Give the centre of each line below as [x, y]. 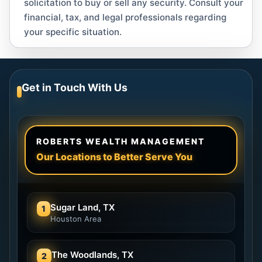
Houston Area [76, 219]
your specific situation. [73, 32]
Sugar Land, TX [83, 207]
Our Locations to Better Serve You [115, 157]
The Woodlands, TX [93, 255]
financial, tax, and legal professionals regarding [125, 17]
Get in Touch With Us [75, 87]
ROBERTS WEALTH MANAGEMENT [120, 141]
